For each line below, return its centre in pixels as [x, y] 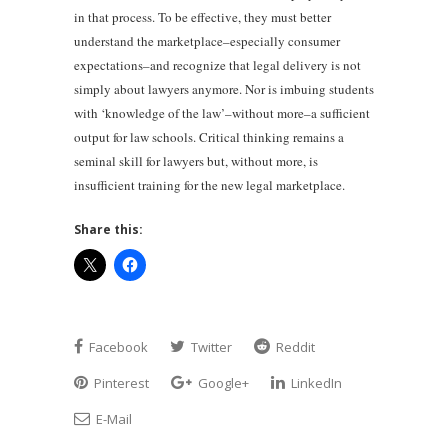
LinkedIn [315, 382]
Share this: [108, 229]
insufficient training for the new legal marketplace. [209, 184]
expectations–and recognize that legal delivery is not [217, 64]
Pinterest [120, 382]
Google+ [222, 382]
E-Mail [112, 418]
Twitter [210, 346]
